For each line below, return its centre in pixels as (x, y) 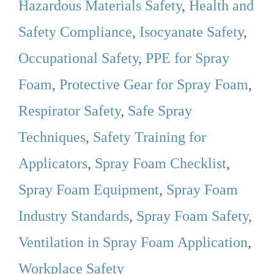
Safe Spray (160, 111)
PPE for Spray (187, 58)
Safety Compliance (75, 32)
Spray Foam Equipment (89, 190)
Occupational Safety (78, 58)
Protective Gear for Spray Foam (154, 85)
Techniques (52, 137)
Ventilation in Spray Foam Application (133, 243)
